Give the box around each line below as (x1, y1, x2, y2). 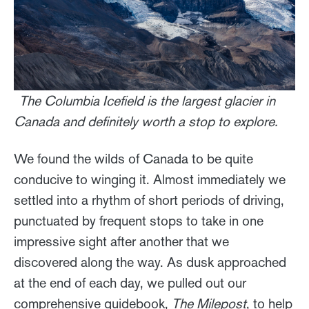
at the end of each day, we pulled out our (14, 274, 246, 291)
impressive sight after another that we (14, 232, 229, 250)
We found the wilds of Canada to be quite (14, 150, 253, 167)
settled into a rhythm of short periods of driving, (14, 191, 284, 208)
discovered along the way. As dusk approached (14, 253, 286, 270)
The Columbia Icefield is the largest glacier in (19, 92, 275, 109)
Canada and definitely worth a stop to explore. (14, 112, 278, 130)
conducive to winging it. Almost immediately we (14, 170, 286, 188)
